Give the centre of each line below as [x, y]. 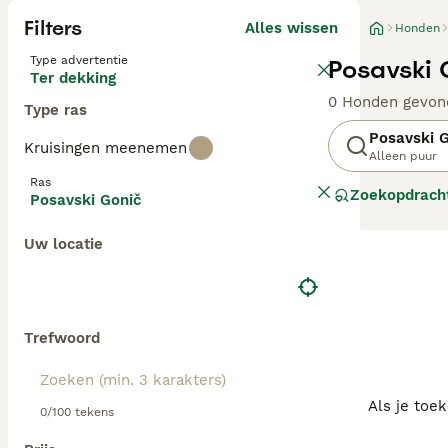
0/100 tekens [77, 412]
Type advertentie [79, 60]
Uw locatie [63, 244]
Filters [53, 28]
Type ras [55, 110]
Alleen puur [403, 156]
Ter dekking [73, 78]
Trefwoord [62, 338]
